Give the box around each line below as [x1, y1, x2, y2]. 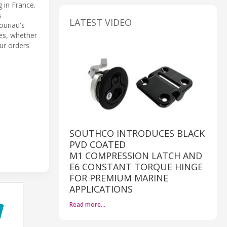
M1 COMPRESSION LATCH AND [69, 149, 202, 162]
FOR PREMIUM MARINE [69, 172, 168, 184]
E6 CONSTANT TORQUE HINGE [69, 161, 203, 173]
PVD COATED [69, 138, 126, 151]
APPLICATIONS [69, 183, 133, 196]
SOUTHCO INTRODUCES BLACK [69, 127, 205, 140]
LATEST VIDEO [69, 16, 132, 28]
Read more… [69, 200, 105, 209]
